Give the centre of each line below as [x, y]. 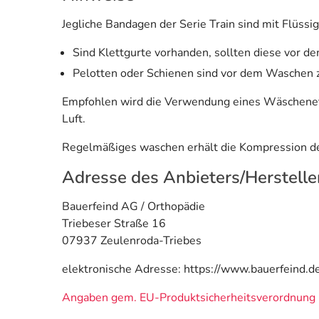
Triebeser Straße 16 [114, 224]
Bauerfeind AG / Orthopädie [134, 207]
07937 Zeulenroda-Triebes [132, 241]
